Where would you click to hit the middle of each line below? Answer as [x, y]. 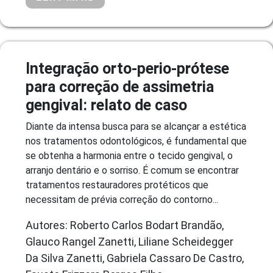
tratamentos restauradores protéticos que [117, 185]
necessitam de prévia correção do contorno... [122, 199]
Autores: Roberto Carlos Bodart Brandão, [125, 225]
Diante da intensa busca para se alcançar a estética [136, 126]
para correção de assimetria [120, 87]
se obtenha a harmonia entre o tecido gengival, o [129, 155]
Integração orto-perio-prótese [127, 68]
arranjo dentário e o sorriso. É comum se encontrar [132, 170]
